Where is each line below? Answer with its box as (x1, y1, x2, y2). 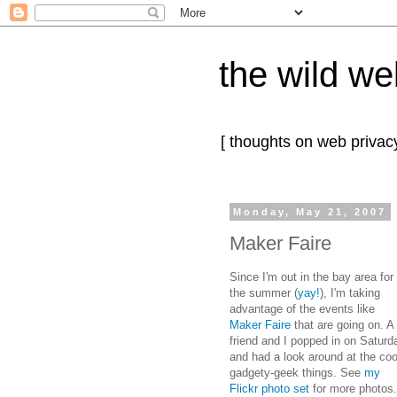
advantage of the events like (230, 301, 375, 315)
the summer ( (230, 285, 298, 300)
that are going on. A (291, 317, 393, 331)
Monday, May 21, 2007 (233, 206, 387, 217)
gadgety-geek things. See (230, 365, 364, 379)
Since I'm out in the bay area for (230, 269, 393, 284)
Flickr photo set (230, 381, 309, 395)
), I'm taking (320, 285, 380, 300)
